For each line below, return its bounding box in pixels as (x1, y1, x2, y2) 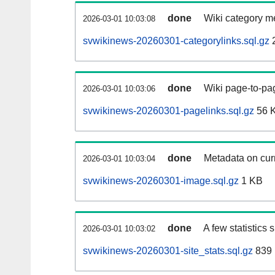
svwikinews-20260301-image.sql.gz (83, 176, 239, 187)
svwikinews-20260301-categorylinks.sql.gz (83, 36, 269, 47)
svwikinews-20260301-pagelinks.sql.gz (83, 106, 254, 117)
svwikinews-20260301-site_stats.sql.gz (83, 246, 253, 257)
